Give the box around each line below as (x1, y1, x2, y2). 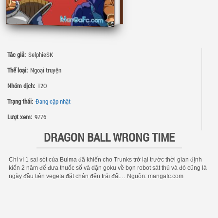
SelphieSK (28, 50, 53, 59)
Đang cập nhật (36, 97, 71, 106)
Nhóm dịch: (7, 81, 35, 91)
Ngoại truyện (30, 66, 61, 75)
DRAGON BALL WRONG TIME (43, 129, 175, 145)
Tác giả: (7, 50, 26, 59)
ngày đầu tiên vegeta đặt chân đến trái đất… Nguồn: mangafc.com (9, 173, 183, 180)
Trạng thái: (7, 97, 33, 106)
